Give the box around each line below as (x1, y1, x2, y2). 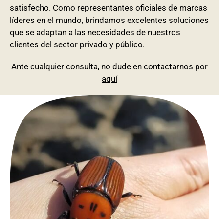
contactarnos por (144, 62, 208, 72)
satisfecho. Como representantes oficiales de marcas (10, 3, 207, 13)
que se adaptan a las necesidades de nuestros (10, 27, 180, 38)
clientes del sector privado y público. (10, 40, 145, 50)
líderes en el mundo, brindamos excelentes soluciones (10, 15, 209, 25)
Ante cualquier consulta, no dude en (11, 62, 144, 72)
